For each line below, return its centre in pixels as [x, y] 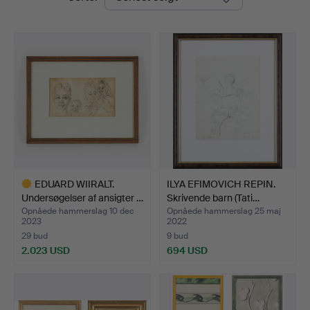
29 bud [35, 236]
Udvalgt [31, 270]
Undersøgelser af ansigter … [82, 198]
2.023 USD [46, 250]
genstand [35, 284]
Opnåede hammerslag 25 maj [224, 211]
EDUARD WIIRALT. [74, 184]
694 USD [187, 250]
